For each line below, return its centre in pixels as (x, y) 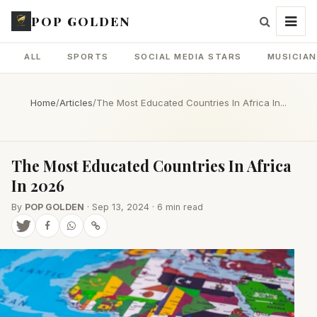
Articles (76, 103)
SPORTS (88, 57)
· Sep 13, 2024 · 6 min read (144, 207)
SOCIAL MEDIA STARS (188, 57)
